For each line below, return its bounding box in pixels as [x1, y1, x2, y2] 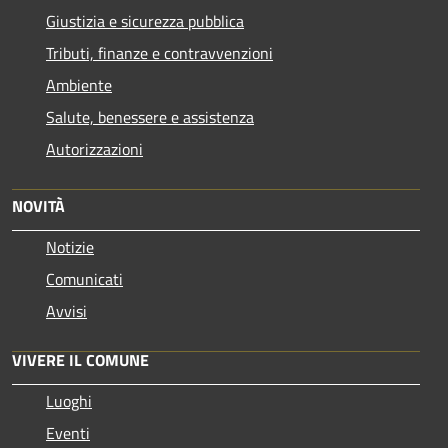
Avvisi [46, 298, 87, 323]
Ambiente [46, 72, 112, 97]
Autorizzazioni [46, 136, 143, 161]
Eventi [46, 420, 90, 445]
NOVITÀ [12, 193, 65, 218]
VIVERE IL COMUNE [12, 347, 149, 372]
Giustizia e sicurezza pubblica [46, 8, 244, 33]
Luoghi [46, 388, 92, 413]
